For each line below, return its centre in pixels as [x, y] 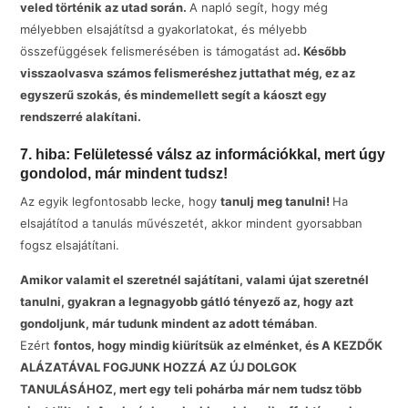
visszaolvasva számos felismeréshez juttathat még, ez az [188, 73]
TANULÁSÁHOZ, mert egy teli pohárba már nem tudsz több [191, 388]
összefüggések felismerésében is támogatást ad [159, 51]
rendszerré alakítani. [81, 117]
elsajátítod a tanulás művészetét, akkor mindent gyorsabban [192, 223]
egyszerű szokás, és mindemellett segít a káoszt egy [174, 95]
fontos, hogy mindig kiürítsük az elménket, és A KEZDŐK [219, 345]
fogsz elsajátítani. [70, 245]
